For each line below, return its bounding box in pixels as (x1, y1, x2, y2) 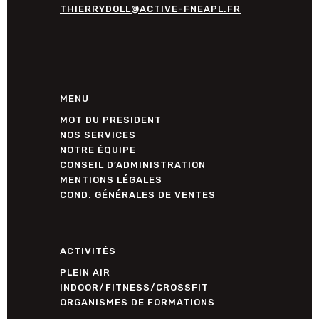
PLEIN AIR (60, 267, 110, 278)
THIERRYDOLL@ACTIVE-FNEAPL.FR (60, 4, 241, 15)
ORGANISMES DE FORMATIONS (60, 297, 215, 308)
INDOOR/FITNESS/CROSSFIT (60, 282, 209, 293)
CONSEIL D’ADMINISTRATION (60, 159, 206, 170)
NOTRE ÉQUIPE (60, 144, 136, 155)
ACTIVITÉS (60, 246, 116, 257)
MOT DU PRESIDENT (60, 114, 162, 125)
